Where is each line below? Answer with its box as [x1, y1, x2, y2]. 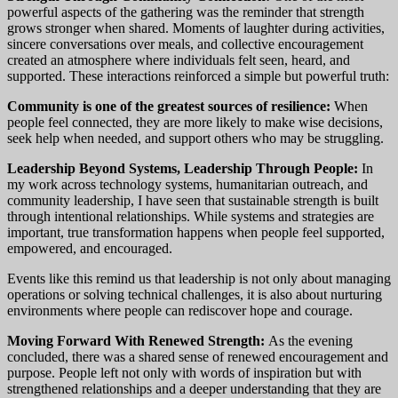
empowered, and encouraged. [7, 240, 172, 256]
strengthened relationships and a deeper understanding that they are [7, 380, 381, 396]
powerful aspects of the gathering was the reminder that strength [7, 4, 364, 20]
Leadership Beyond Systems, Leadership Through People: [7, 160, 362, 176]
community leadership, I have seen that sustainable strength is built [7, 192, 378, 208]
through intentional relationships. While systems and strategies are [7, 208, 374, 224]
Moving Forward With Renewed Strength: [7, 332, 268, 348]
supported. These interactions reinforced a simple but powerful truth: [7, 68, 389, 84]
